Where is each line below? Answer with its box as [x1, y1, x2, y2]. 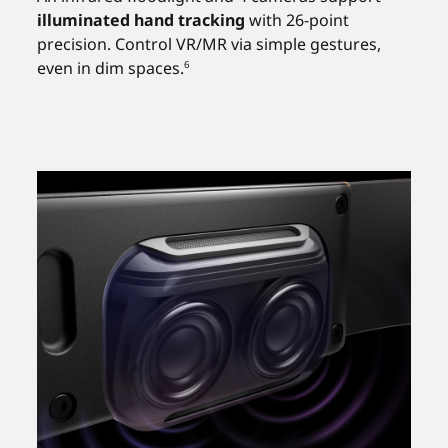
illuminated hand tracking [37, 8, 246, 31]
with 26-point [245, 8, 350, 31]
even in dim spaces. [37, 56, 185, 79]
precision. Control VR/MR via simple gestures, [37, 32, 382, 55]
